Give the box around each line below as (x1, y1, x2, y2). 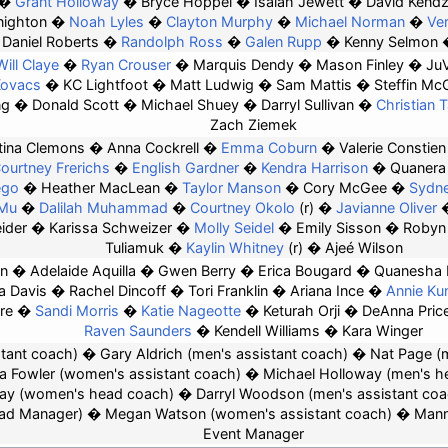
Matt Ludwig (170, 76, 254, 94)
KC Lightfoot (63, 76, 148, 94)
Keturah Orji (262, 302, 340, 320)
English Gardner (131, 159, 239, 177)
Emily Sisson (296, 219, 381, 237)
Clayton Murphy (165, 13, 273, 31)
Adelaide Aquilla (30, 262, 136, 280)
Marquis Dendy (193, 56, 294, 74)
